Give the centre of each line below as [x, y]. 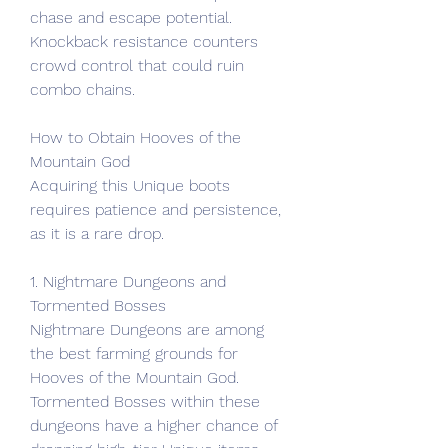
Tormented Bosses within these [145, 401]
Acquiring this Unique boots [130, 185]
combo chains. [82, 89]
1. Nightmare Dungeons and [128, 281]
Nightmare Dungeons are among [147, 329]
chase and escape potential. [131, 17]
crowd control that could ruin [137, 65]
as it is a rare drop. [97, 233]
